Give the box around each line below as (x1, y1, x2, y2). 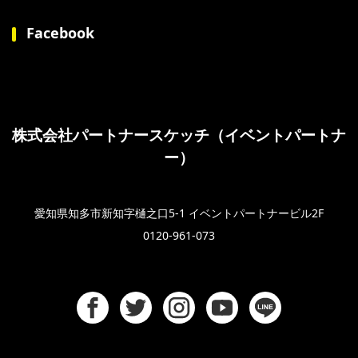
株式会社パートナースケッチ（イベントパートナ (12, 125, 346, 146)
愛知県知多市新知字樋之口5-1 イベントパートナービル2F (34, 205, 324, 221)
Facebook (26, 23, 94, 43)
